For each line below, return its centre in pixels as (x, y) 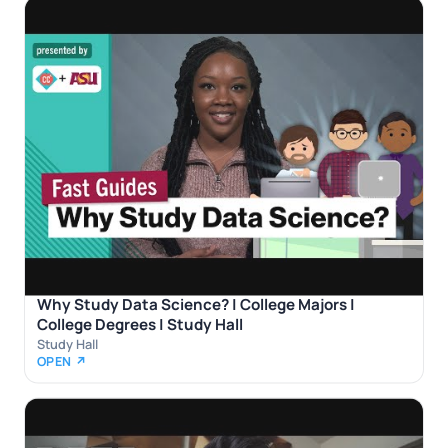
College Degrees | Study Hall (140, 325)
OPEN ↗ (62, 362)
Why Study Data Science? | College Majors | (196, 305)
